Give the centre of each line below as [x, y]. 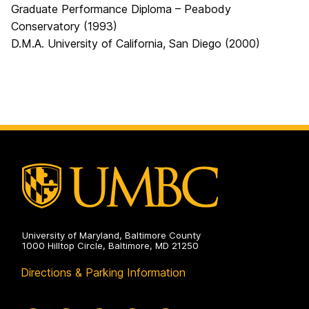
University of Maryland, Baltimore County [111, 236]
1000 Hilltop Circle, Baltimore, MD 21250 [110, 246]
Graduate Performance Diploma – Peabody [121, 9]
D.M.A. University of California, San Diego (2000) [136, 43]
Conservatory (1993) [64, 26]
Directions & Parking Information [103, 273]
